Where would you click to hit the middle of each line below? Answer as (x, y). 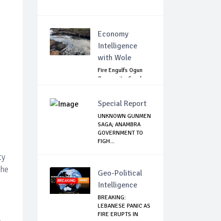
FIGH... (106, 142)
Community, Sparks (122, 79)
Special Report (122, 104)
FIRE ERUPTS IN (118, 215)
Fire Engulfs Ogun (120, 71)
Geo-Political (120, 173)
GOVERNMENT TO (120, 133)
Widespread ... (116, 87)
